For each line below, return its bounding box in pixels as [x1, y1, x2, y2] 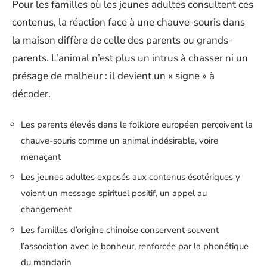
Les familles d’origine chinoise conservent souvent [21, 223, 219, 236]
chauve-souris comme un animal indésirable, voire [21, 134, 218, 147]
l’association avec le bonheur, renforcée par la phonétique [21, 240, 249, 252]
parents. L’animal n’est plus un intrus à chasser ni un [12, 51, 248, 65]
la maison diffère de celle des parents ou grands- [12, 33, 232, 47]
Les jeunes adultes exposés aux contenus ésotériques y [21, 171, 240, 183]
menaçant [21, 150, 61, 163]
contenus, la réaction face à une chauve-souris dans [12, 15, 245, 29]
